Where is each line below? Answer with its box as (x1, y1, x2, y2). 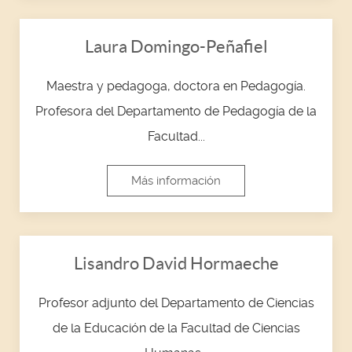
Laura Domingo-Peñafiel (84, 36, 268, 56)
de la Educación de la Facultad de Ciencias (52, 320, 300, 335)
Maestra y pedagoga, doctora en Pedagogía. (46, 78, 306, 93)
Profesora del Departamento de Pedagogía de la (35, 103, 317, 119)
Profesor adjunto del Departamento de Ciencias (38, 295, 314, 310)
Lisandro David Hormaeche (73, 253, 279, 273)
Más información (131, 173, 221, 188)
